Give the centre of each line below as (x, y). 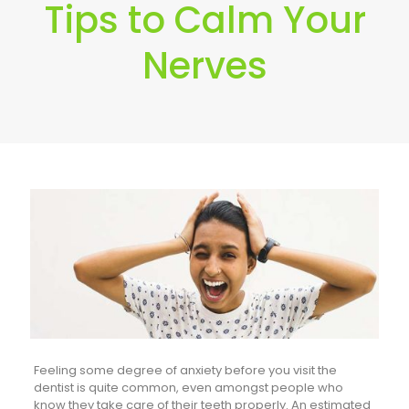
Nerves (204, 66)
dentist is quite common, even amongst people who (188, 388)
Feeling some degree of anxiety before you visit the (185, 371)
